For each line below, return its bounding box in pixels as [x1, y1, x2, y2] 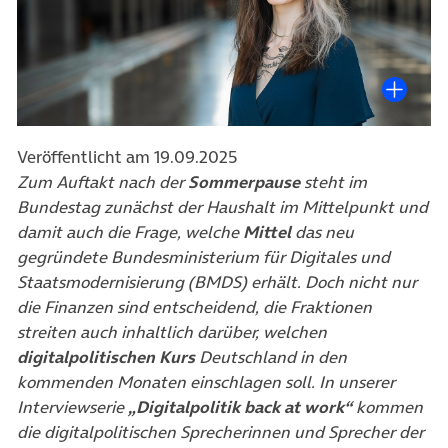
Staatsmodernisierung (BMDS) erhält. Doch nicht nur [17, 270, 417, 295]
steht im [300, 170, 367, 195]
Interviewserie [17, 395, 128, 420]
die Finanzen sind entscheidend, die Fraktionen [17, 295, 372, 320]
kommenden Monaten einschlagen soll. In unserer [17, 370, 395, 395]
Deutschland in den [199, 345, 347, 370]
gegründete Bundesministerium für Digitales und [17, 245, 390, 270]
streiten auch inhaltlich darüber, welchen [17, 320, 327, 345]
